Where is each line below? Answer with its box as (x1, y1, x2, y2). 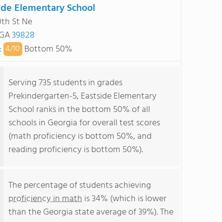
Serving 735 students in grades (8, 76, 122, 90)
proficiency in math (8, 192, 82, 206)
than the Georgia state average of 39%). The (8, 205, 173, 220)
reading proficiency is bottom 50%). (8, 143, 143, 157)
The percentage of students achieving (8, 178, 151, 193)
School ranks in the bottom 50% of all (8, 103, 150, 117)
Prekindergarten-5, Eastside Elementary (8, 89, 157, 104)
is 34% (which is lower (82, 192, 166, 206)
